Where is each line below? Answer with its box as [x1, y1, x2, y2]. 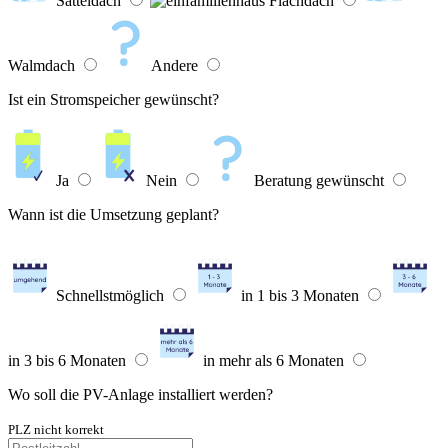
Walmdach [8, 57, 75, 75]
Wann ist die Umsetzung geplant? [8, 206, 219, 224]
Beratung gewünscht [254, 172, 384, 190]
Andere [151, 57, 198, 75]
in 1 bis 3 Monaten [241, 287, 359, 305]
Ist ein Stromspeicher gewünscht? [8, 91, 219, 109]
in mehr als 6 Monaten [203, 352, 344, 370]
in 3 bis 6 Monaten [8, 352, 126, 370]
